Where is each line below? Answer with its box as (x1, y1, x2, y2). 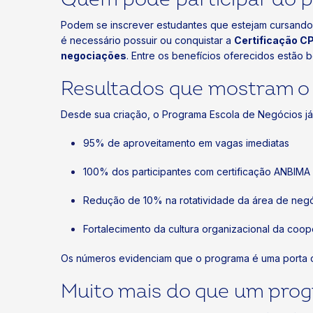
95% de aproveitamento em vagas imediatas (83, 136, 289, 149)
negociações (61, 49, 126, 61)
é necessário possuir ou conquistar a (61, 34, 234, 46)
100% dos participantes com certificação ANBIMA (83, 166, 310, 178)
